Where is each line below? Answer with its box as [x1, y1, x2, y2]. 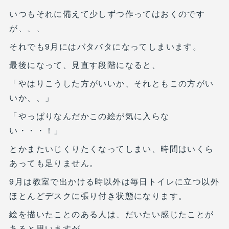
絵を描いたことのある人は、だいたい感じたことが [9, 208, 214, 220]
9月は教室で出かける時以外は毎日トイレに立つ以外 [9, 175, 219, 187]
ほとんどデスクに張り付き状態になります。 [9, 190, 188, 201]
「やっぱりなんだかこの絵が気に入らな [9, 110, 170, 122]
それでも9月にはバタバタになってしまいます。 [9, 40, 202, 52]
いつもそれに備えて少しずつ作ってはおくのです [9, 8, 205, 19]
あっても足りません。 [9, 157, 99, 169]
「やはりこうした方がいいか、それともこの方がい [9, 77, 214, 89]
